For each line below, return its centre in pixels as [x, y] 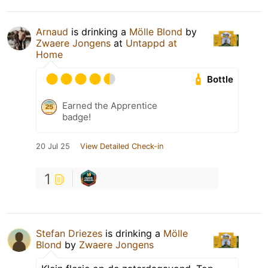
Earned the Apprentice [110, 106]
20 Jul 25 [53, 147]
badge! [77, 117]
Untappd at [151, 43]
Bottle [220, 80]
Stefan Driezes [69, 234]
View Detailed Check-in [122, 147]
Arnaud [52, 32]
